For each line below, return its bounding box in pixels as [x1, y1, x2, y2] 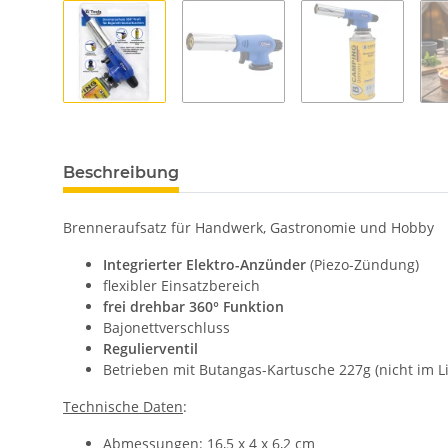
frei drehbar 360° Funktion [103, 297, 284, 317]
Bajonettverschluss [103, 318, 230, 338]
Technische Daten [63, 397, 183, 417]
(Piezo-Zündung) [306, 255, 419, 275]
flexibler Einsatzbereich [103, 276, 260, 296]
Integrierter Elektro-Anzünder [103, 255, 306, 275]
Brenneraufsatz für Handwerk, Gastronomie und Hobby [63, 218, 434, 238]
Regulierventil [103, 339, 198, 359]
